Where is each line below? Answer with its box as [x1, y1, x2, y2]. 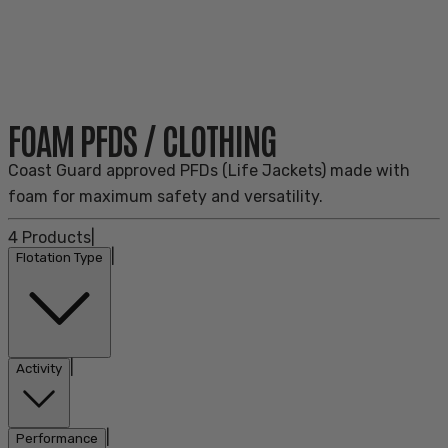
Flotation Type [16, 250, 103, 265]
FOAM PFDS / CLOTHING [8, 115, 277, 162]
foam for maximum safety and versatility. [8, 187, 323, 206]
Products [18, 228, 91, 247]
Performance [16, 431, 98, 446]
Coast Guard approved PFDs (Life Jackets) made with [8, 161, 410, 180]
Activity [16, 361, 62, 376]
